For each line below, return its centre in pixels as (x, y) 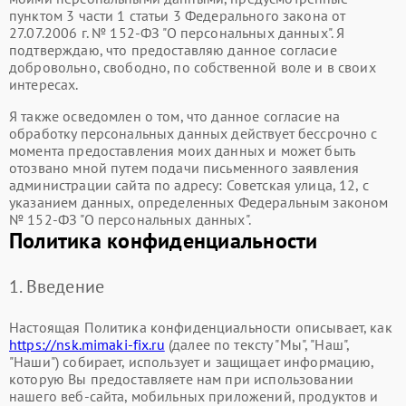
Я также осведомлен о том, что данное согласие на (175, 116)
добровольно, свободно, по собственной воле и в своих (193, 67)
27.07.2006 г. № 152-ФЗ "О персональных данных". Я (177, 32)
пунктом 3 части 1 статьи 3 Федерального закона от (178, 15)
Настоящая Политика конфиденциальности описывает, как (201, 327)
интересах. (44, 84)
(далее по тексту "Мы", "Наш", (257, 344)
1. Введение (57, 286)
